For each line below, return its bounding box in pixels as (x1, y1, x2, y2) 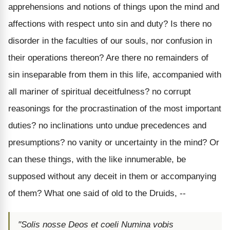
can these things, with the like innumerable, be (8, 154, 186, 164)
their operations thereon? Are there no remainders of (8, 52, 208, 63)
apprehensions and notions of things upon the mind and (8, 2, 219, 12)
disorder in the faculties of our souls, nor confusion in (8, 35, 212, 46)
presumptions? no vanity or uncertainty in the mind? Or (8, 137, 219, 147)
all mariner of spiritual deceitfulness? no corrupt (8, 86, 191, 97)
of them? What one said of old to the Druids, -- (8, 188, 186, 198)
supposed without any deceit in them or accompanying (8, 171, 216, 181)
